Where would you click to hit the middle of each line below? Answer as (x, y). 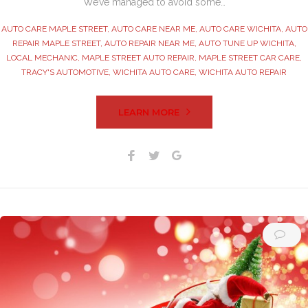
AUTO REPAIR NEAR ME (149, 43)
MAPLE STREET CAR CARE (249, 57)
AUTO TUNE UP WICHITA (246, 43)
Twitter (175, 153)
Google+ (203, 153)
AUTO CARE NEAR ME (153, 29)
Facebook (161, 153)
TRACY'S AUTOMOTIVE (65, 72)
